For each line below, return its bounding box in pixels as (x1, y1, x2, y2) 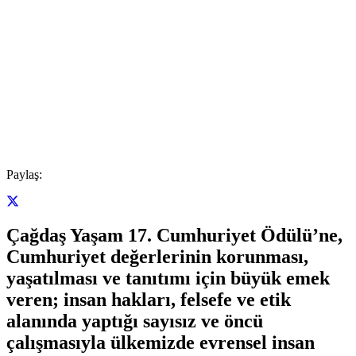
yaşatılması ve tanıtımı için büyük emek (6, 268, 330, 289)
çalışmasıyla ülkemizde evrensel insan (6, 332, 315, 354)
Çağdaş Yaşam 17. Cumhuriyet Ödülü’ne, (6, 225, 342, 246)
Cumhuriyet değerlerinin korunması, (6, 246, 308, 268)
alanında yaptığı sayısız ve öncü (6, 311, 263, 332)
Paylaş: (6, 167, 42, 181)
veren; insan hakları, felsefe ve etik (6, 289, 291, 311)
